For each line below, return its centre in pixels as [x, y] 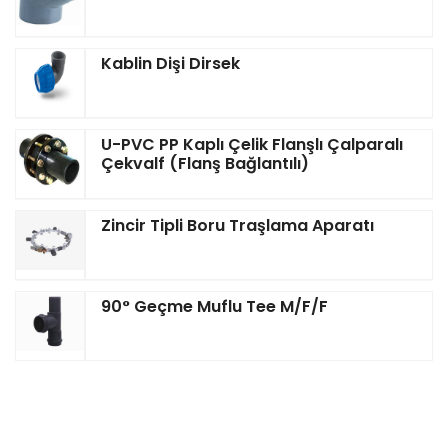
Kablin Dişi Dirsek [170, 64]
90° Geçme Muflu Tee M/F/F [214, 307]
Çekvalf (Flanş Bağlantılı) [205, 164]
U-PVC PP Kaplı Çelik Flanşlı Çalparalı [252, 145]
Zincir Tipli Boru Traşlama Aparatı [237, 226]
